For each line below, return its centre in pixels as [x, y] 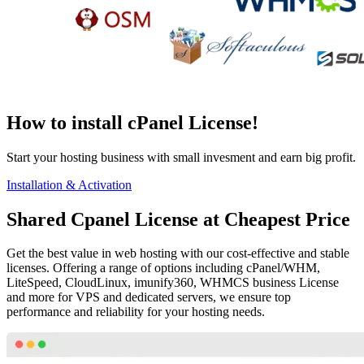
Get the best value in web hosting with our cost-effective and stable [178, 253]
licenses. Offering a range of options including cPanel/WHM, [163, 268]
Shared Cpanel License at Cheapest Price [178, 219]
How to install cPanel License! [132, 122]
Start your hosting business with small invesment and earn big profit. [181, 157]
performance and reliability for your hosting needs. [136, 312]
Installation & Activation [69, 184]
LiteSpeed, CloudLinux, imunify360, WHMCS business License [173, 283]
